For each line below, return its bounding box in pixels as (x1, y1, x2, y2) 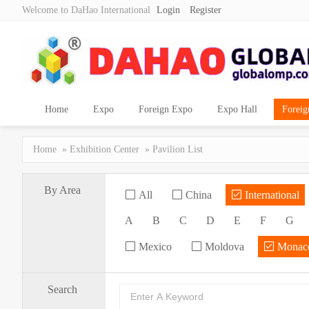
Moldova (202, 241, 244, 252)
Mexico (136, 241, 172, 252)
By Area (44, 184, 81, 196)
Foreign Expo (139, 104, 192, 114)
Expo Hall (217, 104, 257, 114)
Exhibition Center (70, 144, 139, 154)
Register (190, 5, 221, 15)
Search (48, 283, 77, 295)
